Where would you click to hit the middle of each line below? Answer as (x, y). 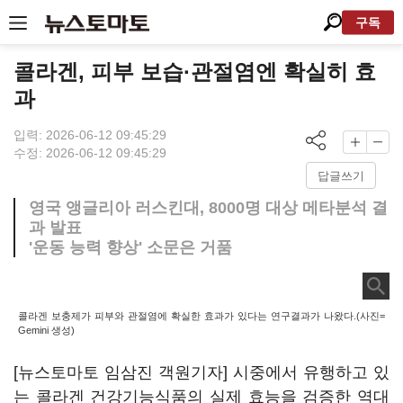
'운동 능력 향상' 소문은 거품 (130, 247)
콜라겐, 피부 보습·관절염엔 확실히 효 (195, 72)
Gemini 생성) (46, 330)
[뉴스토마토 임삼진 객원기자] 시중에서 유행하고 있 (201, 372)
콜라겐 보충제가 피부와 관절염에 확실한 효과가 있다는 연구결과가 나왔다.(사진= (201, 316)
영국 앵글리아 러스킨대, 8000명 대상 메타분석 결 (208, 208)
